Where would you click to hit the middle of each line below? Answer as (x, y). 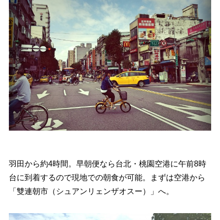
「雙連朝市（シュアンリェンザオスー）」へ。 (91, 191)
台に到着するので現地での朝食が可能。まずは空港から (107, 177)
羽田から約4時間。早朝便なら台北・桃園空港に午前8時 (107, 164)
